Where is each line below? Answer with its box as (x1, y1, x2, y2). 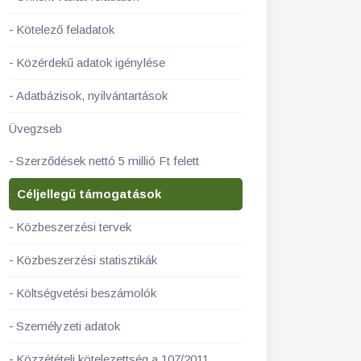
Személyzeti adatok (16, 319, 120, 333)
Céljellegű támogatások (17, 187, 161, 201)
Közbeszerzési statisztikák (16, 253, 157, 267)
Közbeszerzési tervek (16, 220, 131, 234)
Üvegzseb (9, 122, 62, 135)
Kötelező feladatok (16, 23, 114, 36)
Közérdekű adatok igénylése (16, 56, 165, 69)
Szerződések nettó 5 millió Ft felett (16, 154, 199, 168)
